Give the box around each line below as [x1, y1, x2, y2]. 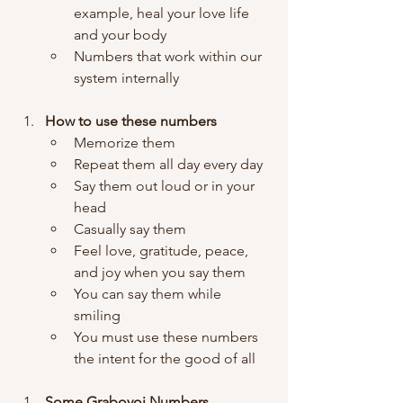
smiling [74, 306, 124, 324]
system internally [74, 68, 183, 86]
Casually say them [74, 219, 190, 237]
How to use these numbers [45, 112, 217, 130]
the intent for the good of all [74, 349, 255, 367]
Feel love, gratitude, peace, [74, 241, 252, 259]
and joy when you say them [74, 263, 246, 281]
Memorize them [74, 133, 175, 151]
